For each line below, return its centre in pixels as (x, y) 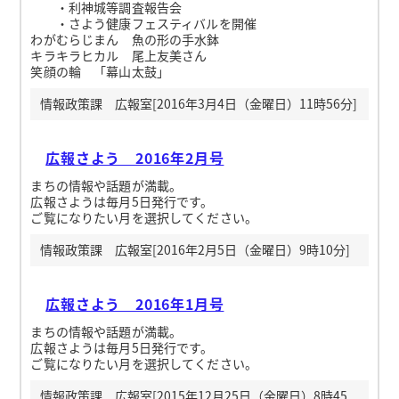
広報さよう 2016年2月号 (135, 157)
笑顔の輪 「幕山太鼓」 (100, 71)
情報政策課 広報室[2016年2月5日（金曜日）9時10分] (195, 250)
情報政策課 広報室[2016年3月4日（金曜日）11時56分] (198, 104)
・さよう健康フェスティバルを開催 (143, 23)
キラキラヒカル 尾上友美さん (119, 55)
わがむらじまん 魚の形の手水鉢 (125, 39)
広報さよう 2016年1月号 (135, 303)
